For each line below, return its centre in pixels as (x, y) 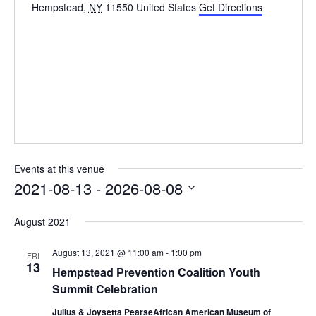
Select (28, 208)
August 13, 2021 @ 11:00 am (108, 252)
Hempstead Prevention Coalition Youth (156, 272)
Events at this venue (59, 168)
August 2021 (42, 221)
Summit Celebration (105, 288)
